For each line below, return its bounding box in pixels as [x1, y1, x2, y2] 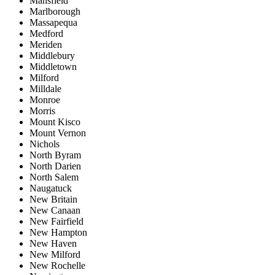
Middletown [29, 61, 77, 72]
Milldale [29, 83, 61, 95]
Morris [29, 106, 55, 117]
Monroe [29, 95, 60, 106]
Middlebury [29, 50, 75, 61]
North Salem [29, 172, 79, 183]
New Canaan [29, 205, 80, 216]
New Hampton [29, 227, 87, 238]
